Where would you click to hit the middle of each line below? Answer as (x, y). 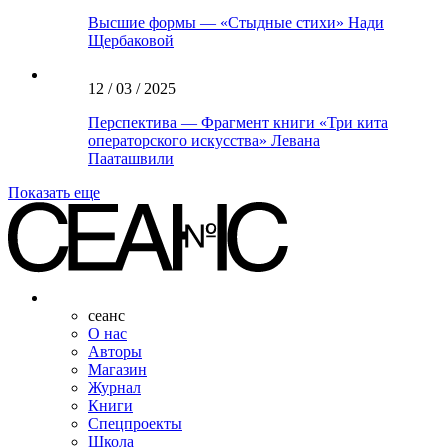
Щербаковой (131, 40)
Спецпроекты (135, 423)
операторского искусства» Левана (204, 140)
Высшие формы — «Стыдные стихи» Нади (236, 22)
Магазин (117, 369)
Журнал (114, 387)
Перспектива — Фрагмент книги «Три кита (238, 122)
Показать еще (54, 192)
